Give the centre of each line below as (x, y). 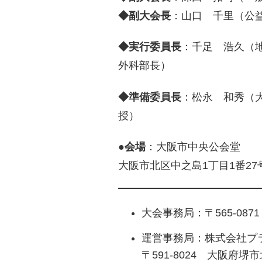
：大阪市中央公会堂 (193, 147)
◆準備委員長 (150, 97)
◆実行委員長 (150, 47)
